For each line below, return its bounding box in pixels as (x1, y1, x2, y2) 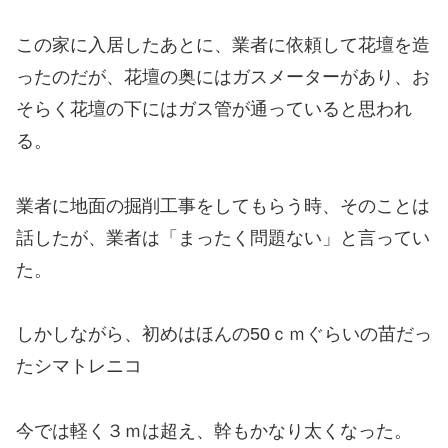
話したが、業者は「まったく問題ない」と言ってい (16, 227, 430, 248)
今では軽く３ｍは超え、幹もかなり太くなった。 (16, 420, 412, 441)
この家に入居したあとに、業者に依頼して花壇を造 (16, 35, 430, 56)
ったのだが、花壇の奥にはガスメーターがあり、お (16, 67, 430, 88)
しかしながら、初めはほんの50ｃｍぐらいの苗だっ (16, 324, 432, 345)
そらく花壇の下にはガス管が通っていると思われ (16, 99, 412, 120)
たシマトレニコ (16, 356, 142, 377)
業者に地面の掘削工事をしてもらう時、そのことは (16, 195, 430, 216)
